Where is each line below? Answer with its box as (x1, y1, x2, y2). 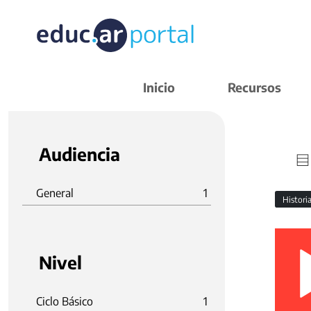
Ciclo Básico (36, 294, 93, 308)
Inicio (143, 79, 175, 95)
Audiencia (39, 143, 120, 165)
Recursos (228, 79, 281, 95)
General (36, 186, 74, 200)
